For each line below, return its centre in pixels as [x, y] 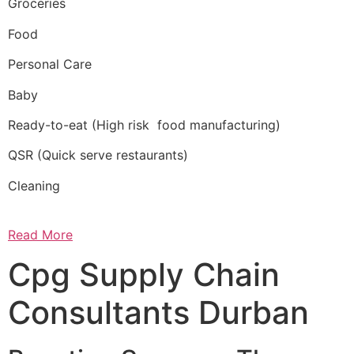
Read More [40, 235]
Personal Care [50, 64]
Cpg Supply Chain [144, 274]
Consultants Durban [158, 312]
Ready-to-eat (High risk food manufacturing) [144, 124]
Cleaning [34, 185]
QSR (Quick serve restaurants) [98, 155]
